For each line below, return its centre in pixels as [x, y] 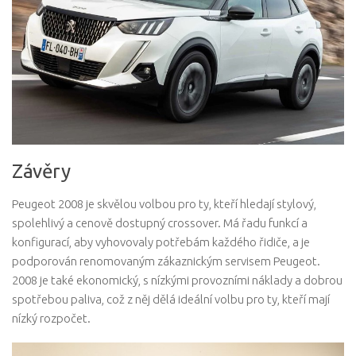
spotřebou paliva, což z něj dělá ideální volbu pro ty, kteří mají [171, 299]
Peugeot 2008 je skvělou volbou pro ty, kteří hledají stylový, [164, 203]
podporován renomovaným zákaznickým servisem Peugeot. [166, 261]
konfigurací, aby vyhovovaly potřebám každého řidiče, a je [161, 242]
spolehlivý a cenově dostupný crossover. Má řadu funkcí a [160, 222]
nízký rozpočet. [51, 318]
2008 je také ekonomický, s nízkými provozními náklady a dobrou [177, 280]
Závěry [41, 170]
